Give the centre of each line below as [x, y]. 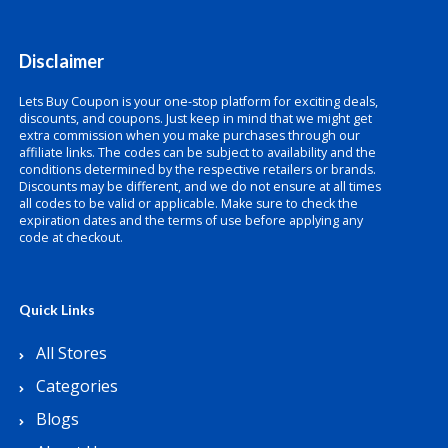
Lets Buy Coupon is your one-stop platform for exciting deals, [198, 101]
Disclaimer [61, 60]
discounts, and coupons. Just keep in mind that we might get [195, 118]
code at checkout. [71, 237]
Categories [77, 385]
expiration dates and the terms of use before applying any [191, 220]
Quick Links [57, 309]
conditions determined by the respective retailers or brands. [197, 169]
